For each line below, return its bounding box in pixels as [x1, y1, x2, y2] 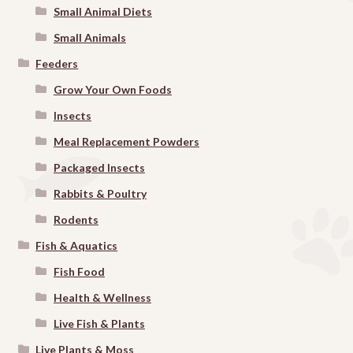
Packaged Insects [53, 161, 145, 175]
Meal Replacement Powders [53, 135, 199, 149]
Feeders [35, 57, 79, 71]
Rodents [53, 213, 98, 227]
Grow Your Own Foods [53, 83, 172, 97]
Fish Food [53, 265, 105, 279]
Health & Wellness [53, 291, 151, 305]
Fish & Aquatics [35, 239, 118, 253]
